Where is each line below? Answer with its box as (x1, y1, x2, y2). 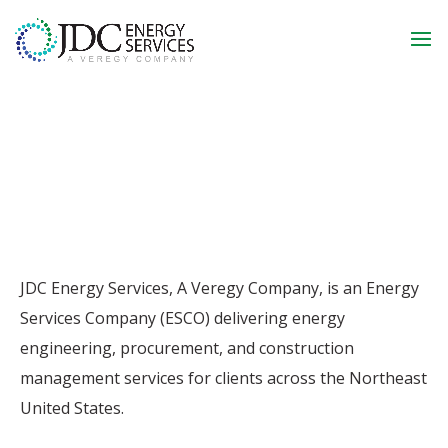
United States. (20, 397, 124, 420)
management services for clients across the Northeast (20, 367, 427, 390)
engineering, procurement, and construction (20, 337, 354, 360)
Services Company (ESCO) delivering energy (20, 307, 345, 330)
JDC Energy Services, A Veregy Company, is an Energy (20, 277, 419, 300)
